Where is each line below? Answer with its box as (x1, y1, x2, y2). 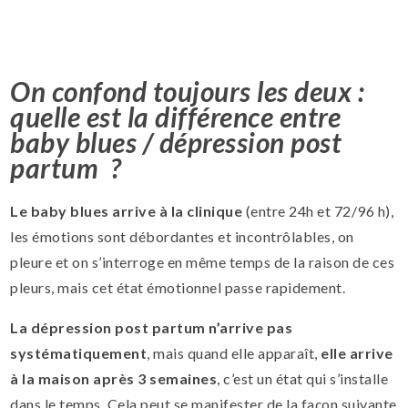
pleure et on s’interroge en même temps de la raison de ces (10, 252, 395, 270)
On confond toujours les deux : (10, 74, 365, 107)
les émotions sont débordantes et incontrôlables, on (10, 227, 354, 245)
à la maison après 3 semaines (10, 369, 218, 387)
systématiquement (10, 343, 148, 362)
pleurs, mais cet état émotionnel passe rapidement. (10, 278, 346, 296)
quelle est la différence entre (10, 99, 342, 133)
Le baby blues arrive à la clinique (10, 201, 243, 219)
